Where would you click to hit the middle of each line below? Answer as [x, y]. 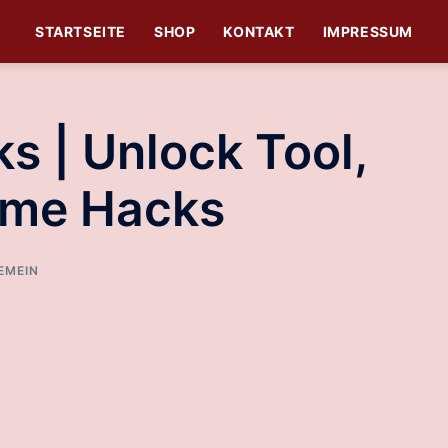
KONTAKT [259, 31]
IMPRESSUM [367, 31]
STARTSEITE [80, 31]
